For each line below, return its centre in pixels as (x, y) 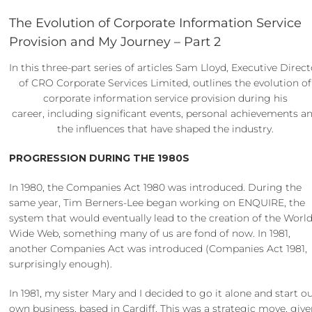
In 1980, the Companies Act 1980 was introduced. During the (156, 188)
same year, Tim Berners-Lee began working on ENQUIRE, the (157, 203)
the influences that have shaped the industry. (165, 129)
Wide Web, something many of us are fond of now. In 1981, (150, 234)
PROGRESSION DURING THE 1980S (100, 158)
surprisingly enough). (61, 264)
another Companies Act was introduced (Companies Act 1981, (158, 249)
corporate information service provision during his (165, 99)
